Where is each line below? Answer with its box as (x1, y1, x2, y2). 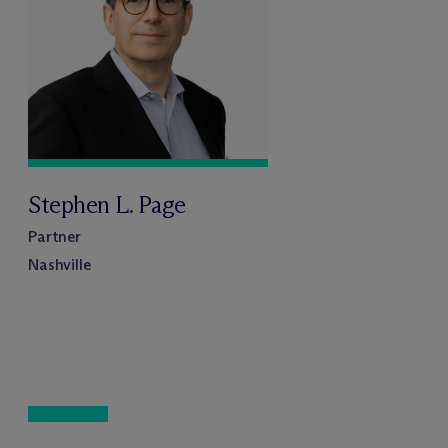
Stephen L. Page (28, 189, 186, 219)
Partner (28, 226, 81, 246)
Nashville (28, 254, 91, 274)
